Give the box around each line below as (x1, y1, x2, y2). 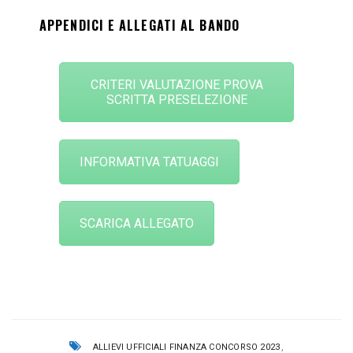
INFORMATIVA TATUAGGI (80, 154, 219, 169)
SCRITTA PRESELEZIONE (106, 91, 247, 107)
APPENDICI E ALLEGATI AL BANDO (39, 15, 240, 35)
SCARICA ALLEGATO (80, 216, 194, 232)
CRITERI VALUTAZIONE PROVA (90, 76, 263, 92)
